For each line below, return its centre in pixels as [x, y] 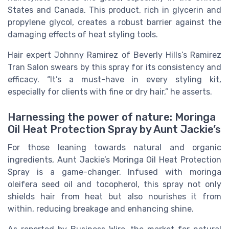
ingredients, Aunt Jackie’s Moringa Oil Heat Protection [114, 159]
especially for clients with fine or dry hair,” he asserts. [110, 92]
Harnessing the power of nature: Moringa [112, 117]
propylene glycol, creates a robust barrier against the [114, 22]
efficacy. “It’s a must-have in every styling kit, [114, 80]
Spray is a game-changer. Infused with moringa [114, 172]
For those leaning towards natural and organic [114, 147]
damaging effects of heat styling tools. [83, 35]
